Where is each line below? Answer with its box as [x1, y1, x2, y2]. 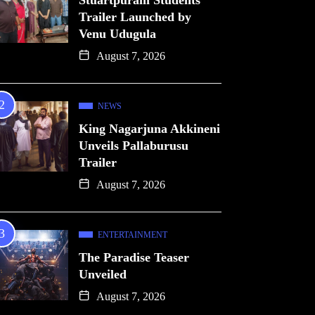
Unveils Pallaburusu [79, 139, 188, 153]
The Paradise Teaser [79, 250, 189, 264]
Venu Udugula [79, 27, 156, 41]
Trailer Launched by [79, 10, 191, 24]
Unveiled [79, 267, 127, 281]
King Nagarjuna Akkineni [79, 122, 220, 136]
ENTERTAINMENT [98, 230, 167, 240]
